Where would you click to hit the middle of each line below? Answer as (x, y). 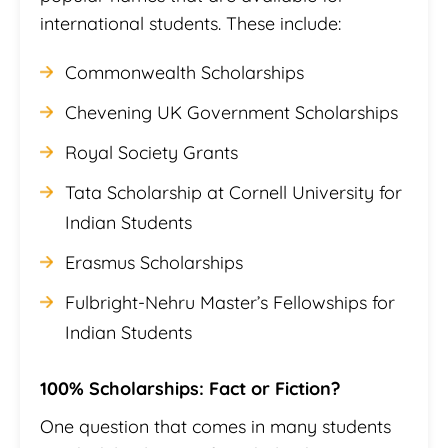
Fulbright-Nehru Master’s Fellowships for (230, 302)
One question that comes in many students (215, 426)
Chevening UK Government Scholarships (231, 112)
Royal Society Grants (151, 152)
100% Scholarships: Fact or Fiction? (190, 388)
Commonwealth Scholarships (184, 72)
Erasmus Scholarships (154, 262)
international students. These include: (190, 23)
